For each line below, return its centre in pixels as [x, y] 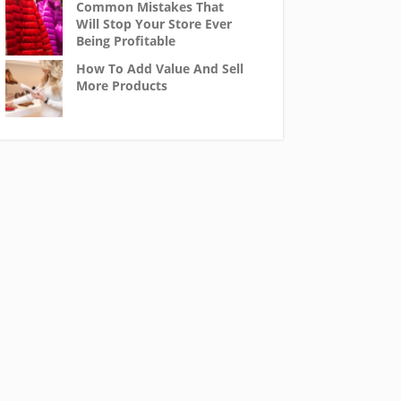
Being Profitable [125, 41]
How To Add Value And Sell [159, 68]
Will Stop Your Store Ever [154, 24]
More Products [121, 85]
